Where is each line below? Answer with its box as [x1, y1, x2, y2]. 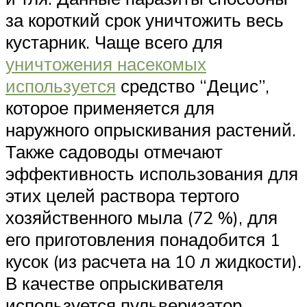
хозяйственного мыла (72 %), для [5, 206, 278, 228]
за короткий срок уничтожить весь [5, 8, 284, 31]
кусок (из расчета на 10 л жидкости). [5, 249, 302, 272]
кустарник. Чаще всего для [5, 30, 223, 53]
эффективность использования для [5, 162, 298, 184]
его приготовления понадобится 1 [5, 228, 280, 250]
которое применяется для [5, 96, 214, 119]
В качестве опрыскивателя [5, 271, 223, 294]
